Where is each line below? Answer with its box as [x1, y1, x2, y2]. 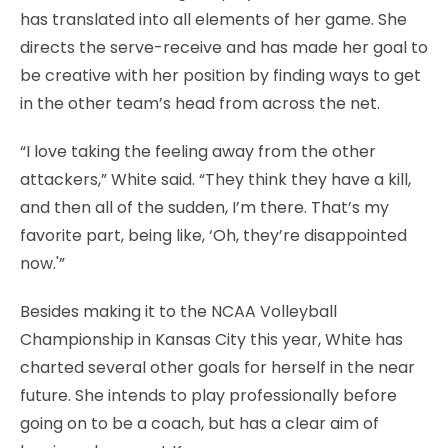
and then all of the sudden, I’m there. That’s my [20, 195, 389, 219]
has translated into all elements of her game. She [20, 7, 407, 31]
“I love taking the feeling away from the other [20, 139, 376, 163]
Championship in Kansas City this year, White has [20, 327, 403, 351]
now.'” [20, 251, 65, 275]
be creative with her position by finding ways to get [20, 63, 421, 87]
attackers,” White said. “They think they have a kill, [20, 167, 411, 191]
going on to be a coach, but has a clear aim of [20, 411, 379, 435]
